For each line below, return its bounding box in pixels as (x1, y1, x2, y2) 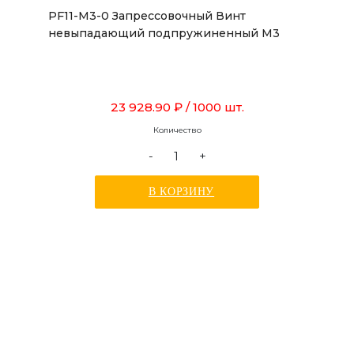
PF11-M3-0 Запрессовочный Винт (48, 9, 246, 23)
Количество (153, 125, 201, 135)
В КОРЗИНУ (148, 186, 215, 198)
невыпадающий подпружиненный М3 (48, 26, 280, 40)
